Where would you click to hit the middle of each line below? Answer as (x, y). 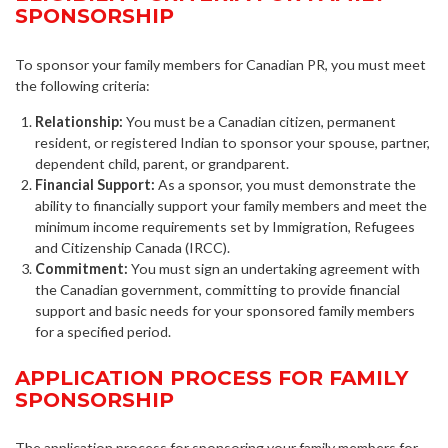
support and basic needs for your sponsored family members (225, 310)
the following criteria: (82, 85)
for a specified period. (103, 331)
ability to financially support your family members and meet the (231, 205)
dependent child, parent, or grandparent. (162, 163)
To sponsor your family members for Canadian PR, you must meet (220, 64)
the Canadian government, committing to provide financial (217, 289)
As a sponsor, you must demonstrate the (285, 184)
